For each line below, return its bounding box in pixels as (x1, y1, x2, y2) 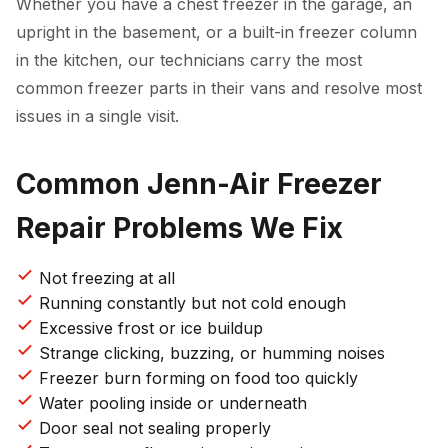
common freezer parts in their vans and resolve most (16, 78, 422, 98)
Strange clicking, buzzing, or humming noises (34, 343, 385, 363)
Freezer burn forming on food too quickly (34, 368, 358, 388)
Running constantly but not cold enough (34, 293, 346, 313)
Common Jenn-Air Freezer (16, 167, 382, 201)
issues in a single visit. (16, 106, 179, 126)
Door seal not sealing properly (34, 418, 271, 438)
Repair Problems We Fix (16, 211, 343, 245)
